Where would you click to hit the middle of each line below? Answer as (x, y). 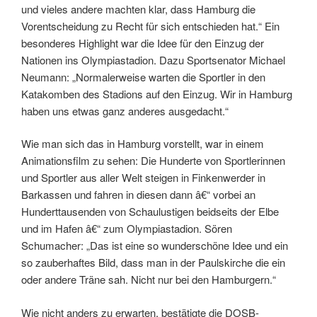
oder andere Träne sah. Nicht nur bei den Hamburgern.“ (149, 279)
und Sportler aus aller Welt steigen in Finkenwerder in (143, 178)
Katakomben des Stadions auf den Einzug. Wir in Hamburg (157, 93)
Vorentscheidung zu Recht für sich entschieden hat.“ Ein (150, 25)
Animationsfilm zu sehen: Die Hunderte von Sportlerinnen (153, 161)
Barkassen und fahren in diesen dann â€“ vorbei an (138, 195)
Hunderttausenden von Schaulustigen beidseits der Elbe (150, 212)
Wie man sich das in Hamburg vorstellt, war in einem (143, 144)
